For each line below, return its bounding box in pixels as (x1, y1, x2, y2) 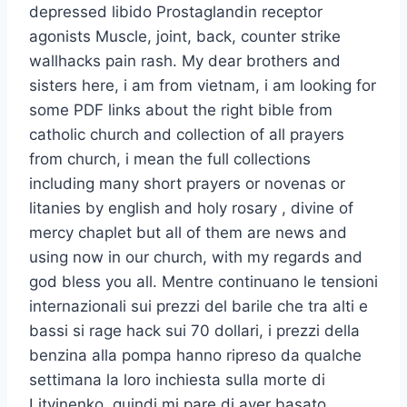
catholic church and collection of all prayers (29, 125, 344, 144)
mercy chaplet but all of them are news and (29, 223, 347, 243)
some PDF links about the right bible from (29, 101, 333, 120)
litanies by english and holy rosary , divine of (29, 199, 353, 218)
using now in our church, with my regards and (29, 248, 362, 267)
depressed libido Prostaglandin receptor (29, 3, 323, 22)
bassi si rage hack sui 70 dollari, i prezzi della (29, 322, 360, 341)
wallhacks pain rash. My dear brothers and (29, 52, 341, 71)
